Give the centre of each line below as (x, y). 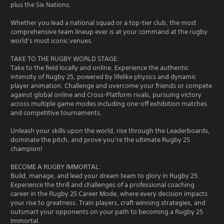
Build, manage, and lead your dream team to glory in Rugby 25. (105, 175)
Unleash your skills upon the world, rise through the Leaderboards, (110, 130)
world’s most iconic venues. (52, 40)
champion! (26, 148)
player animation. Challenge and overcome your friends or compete (111, 85)
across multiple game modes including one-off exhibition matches (109, 103)
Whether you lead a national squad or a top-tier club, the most (103, 22)
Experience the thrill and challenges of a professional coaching (102, 184)
